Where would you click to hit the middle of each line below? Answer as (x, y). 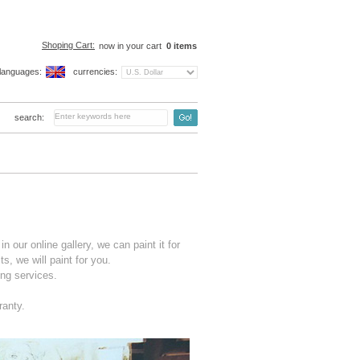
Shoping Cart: (68, 45)
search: (29, 117)
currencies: (95, 72)
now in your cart (131, 46)
